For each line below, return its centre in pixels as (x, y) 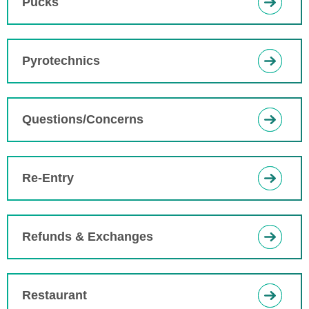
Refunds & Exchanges (88, 237)
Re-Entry (48, 178)
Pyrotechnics (61, 61)
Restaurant (54, 295)
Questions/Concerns (83, 119)
